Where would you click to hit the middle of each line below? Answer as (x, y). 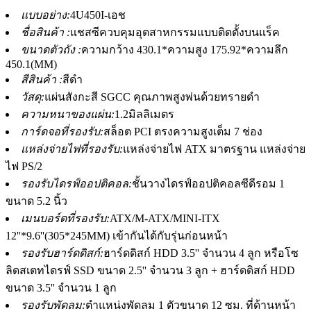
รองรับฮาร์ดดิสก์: (62, 253)
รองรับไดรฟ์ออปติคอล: (76, 183)
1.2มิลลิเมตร (144, 114)
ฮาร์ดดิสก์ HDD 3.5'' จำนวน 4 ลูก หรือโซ (201, 253)
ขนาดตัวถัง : (51, 49)
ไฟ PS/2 (24, 166)
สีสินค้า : (42, 79)
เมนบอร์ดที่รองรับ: (65, 218)
